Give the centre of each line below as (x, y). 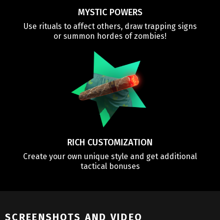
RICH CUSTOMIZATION (110, 142)
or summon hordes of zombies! (110, 36)
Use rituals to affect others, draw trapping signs (110, 26)
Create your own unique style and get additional (110, 156)
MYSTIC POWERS (110, 12)
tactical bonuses (110, 166)
